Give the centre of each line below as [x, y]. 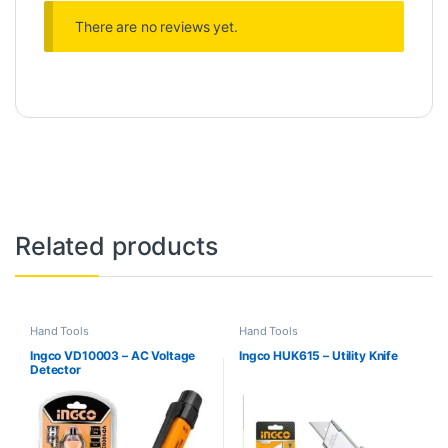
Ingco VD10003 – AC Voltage [112, 356]
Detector [55, 370]
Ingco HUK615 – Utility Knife [318, 356]
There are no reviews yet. [156, 26]
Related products [116, 245]
